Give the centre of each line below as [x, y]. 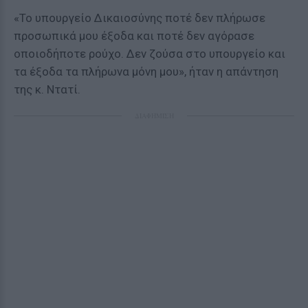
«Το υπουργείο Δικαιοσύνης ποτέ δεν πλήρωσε [140, 18]
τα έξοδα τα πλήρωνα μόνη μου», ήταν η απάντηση [146, 71]
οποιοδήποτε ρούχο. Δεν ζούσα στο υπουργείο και [150, 54]
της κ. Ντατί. [47, 89]
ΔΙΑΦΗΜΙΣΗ [154, 115]
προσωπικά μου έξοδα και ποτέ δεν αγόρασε [134, 36]
